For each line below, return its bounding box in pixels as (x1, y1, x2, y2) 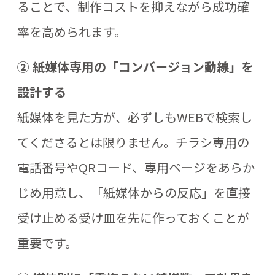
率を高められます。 (17, 23, 126, 41)
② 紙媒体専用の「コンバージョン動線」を (17, 58, 254, 76)
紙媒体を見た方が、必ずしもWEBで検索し (17, 108, 252, 126)
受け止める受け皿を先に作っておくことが (17, 209, 249, 227)
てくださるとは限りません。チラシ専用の (17, 133, 249, 152)
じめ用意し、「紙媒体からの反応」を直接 (17, 184, 250, 202)
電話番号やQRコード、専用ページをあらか (17, 158, 255, 177)
